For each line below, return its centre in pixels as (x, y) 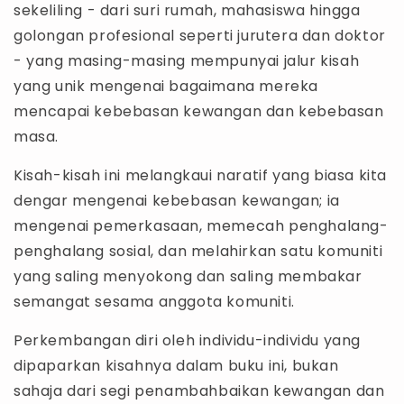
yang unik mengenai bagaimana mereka (166, 86)
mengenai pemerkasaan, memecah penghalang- (201, 225)
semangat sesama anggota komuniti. (154, 301)
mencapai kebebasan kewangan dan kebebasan (199, 111)
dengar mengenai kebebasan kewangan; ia (177, 200)
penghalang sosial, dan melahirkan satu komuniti (198, 251)
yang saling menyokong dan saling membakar (188, 276)
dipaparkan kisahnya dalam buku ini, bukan (176, 365)
